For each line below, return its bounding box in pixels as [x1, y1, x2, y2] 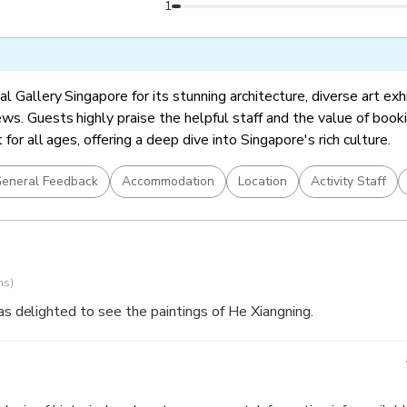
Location [237, 172, 287, 190]
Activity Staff [310, 172, 386, 190]
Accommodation [121, 172, 214, 190]
